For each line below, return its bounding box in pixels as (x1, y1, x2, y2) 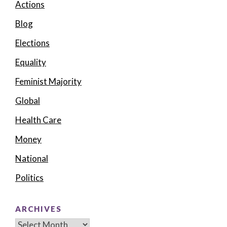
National (15, 153, 48, 164)
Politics (15, 172, 44, 183)
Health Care (15, 115, 61, 126)
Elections (15, 37, 50, 49)
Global (15, 95, 40, 106)
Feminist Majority (15, 76, 82, 87)
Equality (15, 57, 46, 68)
